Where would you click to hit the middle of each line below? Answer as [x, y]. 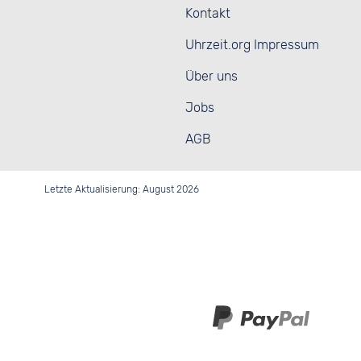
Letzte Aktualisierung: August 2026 [122, 189]
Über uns [212, 76]
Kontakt [208, 13]
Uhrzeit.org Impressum [252, 44]
